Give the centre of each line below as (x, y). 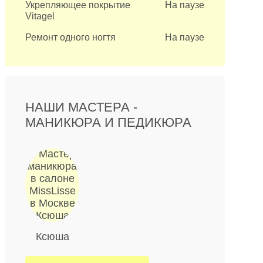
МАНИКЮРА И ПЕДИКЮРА (109, 122)
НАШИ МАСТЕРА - (82, 107)
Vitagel (40, 16)
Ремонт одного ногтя (71, 37)
